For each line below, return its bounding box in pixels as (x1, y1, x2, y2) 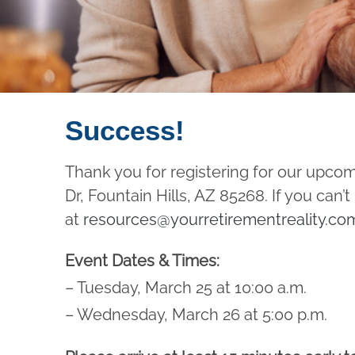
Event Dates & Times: (65, 251, 219, 270)
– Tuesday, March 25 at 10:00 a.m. (65, 278, 307, 297)
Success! (65, 115, 185, 146)
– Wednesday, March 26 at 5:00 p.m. (65, 305, 327, 324)
